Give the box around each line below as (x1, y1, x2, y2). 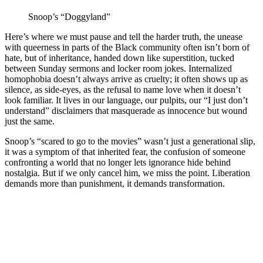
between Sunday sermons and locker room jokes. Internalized (5, 63, 232, 74)
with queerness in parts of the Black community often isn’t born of (5, 42, 249, 53)
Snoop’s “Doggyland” (28, 12, 110, 22)
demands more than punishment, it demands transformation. (5, 178, 225, 189)
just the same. (5, 116, 55, 127)
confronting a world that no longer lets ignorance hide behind (5, 157, 231, 168)
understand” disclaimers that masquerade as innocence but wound (5, 106, 247, 116)
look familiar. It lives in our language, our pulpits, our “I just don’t (5, 95, 248, 106)
